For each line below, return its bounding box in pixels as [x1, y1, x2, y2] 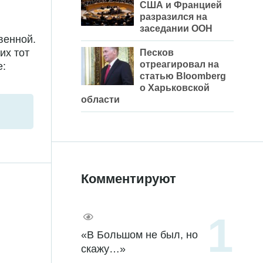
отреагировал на [140, 59, 219, 70]
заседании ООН [140, 23, 213, 34]
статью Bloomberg [140, 71, 226, 82]
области [81, 95, 120, 105]
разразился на [140, 12, 207, 22]
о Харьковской [140, 83, 210, 93]
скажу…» [81, 243, 126, 255]
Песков [140, 48, 174, 58]
